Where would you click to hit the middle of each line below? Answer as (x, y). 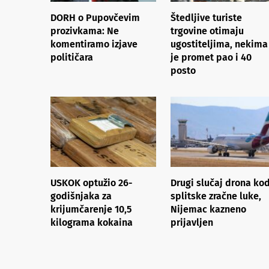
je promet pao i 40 (211, 57)
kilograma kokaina (92, 222)
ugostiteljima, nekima (219, 44)
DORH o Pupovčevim (95, 17)
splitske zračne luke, (216, 196)
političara (72, 57)
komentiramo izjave (94, 44)
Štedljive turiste (206, 17)
